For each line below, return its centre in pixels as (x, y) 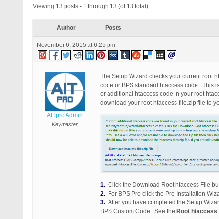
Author (66, 28)
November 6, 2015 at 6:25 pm (76, 45)
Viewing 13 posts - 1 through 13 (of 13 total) (90, 6)
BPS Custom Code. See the (138, 211)
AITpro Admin (65, 115)
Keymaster (65, 124)
